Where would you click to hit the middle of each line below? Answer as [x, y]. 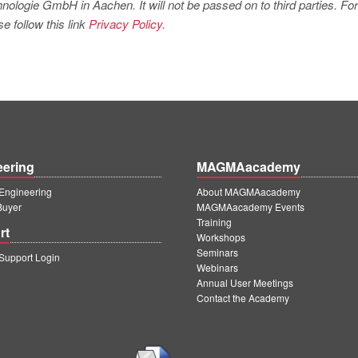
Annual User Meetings [245, 282]
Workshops [221, 237]
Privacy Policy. [127, 24]
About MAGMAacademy [249, 191]
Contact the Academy [243, 298]
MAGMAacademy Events [251, 207]
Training [214, 222]
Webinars [217, 267]
